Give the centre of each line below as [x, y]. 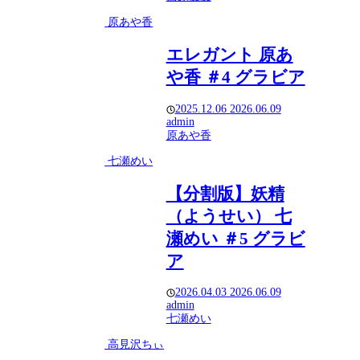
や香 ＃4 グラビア [235, 78]
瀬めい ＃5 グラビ [235, 238]
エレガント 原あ [229, 55]
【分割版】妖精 [225, 193]
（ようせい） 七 [229, 216]
